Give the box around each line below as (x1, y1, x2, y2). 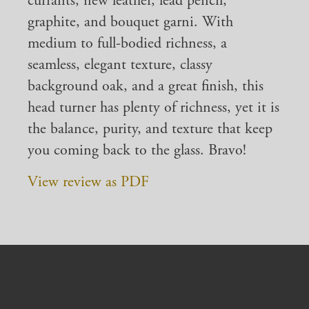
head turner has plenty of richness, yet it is (28, 98, 279, 118)
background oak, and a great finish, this (28, 77, 263, 97)
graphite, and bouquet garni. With (28, 12, 233, 32)
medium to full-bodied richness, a (28, 34, 227, 54)
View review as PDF (28, 172, 149, 192)
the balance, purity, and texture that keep (28, 119, 272, 139)
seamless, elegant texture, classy (28, 55, 212, 75)
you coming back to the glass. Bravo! (28, 141, 246, 161)
